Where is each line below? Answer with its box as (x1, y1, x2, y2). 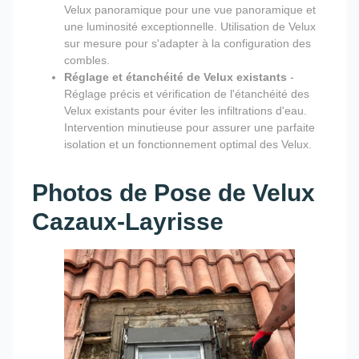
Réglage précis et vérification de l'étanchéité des (64, 87, 309, 101)
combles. (64, 54, 110, 67)
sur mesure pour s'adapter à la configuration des (64, 37, 311, 50)
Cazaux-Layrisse (32, 208, 224, 236)
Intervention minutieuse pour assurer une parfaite (64, 121, 315, 135)
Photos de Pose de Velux (32, 179, 315, 207)
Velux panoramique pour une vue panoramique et (64, 3, 316, 17)
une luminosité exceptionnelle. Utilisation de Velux (64, 20, 316, 34)
